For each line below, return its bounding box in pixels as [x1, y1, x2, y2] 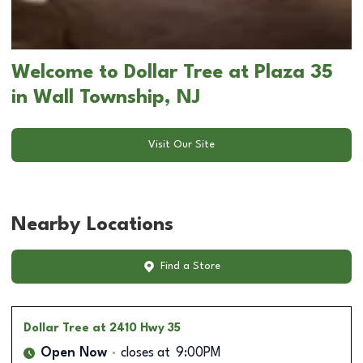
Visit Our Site [148, 139, 215, 151]
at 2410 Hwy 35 [92, 322, 181, 334]
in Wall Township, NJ [11, 88, 200, 108]
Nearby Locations [11, 215, 173, 235]
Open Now [41, 346, 107, 360]
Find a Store [160, 261, 220, 272]
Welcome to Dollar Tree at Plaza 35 [11, 62, 333, 83]
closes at [121, 346, 170, 360]
